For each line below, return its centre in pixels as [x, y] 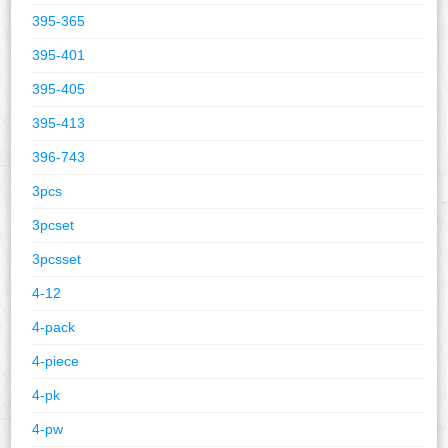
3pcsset [57, 258]
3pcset [53, 224]
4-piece [56, 360]
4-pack [54, 326]
